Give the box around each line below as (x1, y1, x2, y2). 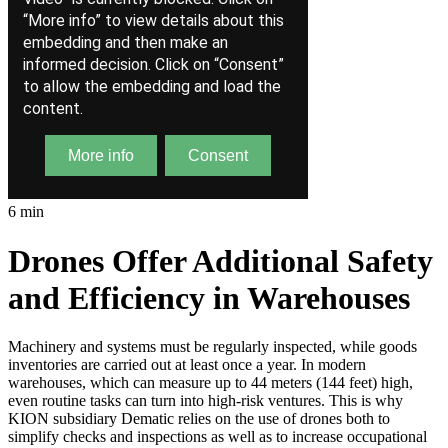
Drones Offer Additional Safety (8, 242, 433, 279)
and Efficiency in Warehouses (8, 279, 410, 316)
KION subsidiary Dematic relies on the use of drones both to (8, 409, 390, 427)
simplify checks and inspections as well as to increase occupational (8, 427, 427, 445)
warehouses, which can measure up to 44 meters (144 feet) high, (8, 373, 413, 391)
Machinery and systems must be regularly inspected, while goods (8, 337, 417, 355)
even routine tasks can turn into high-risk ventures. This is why (8, 391, 403, 409)
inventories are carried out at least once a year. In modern (8, 355, 366, 373)
